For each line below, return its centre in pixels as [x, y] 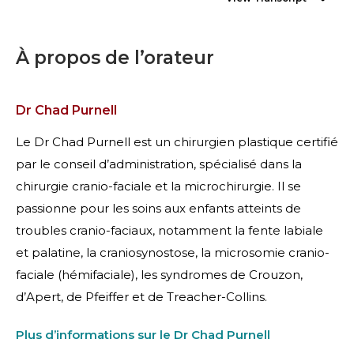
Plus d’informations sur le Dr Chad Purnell [143, 335]
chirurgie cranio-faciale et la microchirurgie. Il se [158, 186]
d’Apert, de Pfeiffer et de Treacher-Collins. [141, 297]
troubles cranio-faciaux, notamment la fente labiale [169, 230]
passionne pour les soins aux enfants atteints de [158, 208]
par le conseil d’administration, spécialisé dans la [159, 164]
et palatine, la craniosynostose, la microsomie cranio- [173, 252]
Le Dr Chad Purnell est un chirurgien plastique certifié [177, 142]
